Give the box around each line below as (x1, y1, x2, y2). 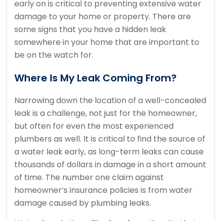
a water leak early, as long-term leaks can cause (14, 146, 204, 158)
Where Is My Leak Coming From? (14, 71, 177, 85)
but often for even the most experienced (14, 120, 174, 132)
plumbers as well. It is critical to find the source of (14, 133, 205, 145)
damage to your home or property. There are (14, 11, 191, 23)
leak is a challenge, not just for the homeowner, (14, 108, 197, 119)
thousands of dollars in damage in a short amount (14, 159, 206, 171)
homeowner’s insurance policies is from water (14, 184, 192, 196)
